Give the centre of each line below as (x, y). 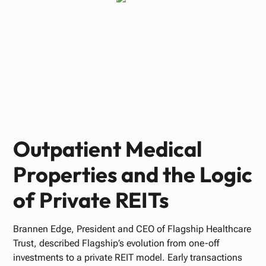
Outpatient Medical (108, 149)
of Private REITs (91, 200)
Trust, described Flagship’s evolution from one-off (116, 243)
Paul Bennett (133, 39)
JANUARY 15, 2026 (133, 53)
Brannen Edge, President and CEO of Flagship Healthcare (132, 229)
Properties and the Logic (133, 174)
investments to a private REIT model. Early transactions (128, 257)
